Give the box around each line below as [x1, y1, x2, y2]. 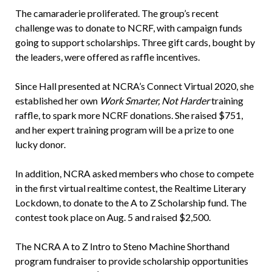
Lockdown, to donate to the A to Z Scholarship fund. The [15, 197, 246, 209]
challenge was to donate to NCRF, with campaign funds [15, 22, 242, 34]
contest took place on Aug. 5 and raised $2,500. [15, 211, 211, 223]
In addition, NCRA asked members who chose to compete [15, 168, 254, 180]
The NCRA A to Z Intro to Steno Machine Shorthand [15, 240, 229, 253]
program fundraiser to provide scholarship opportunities [15, 255, 248, 267]
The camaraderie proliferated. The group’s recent [15, 7, 219, 19]
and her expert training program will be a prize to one [15, 124, 234, 136]
